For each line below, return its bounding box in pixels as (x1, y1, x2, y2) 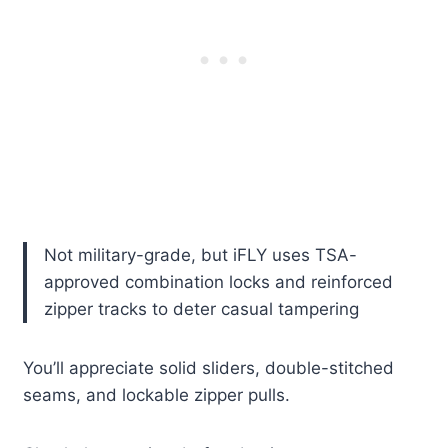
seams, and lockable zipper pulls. (23, 385, 291, 406)
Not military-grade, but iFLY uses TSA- (44, 245, 358, 266)
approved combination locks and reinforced (44, 272, 394, 293)
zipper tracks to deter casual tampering (44, 299, 360, 320)
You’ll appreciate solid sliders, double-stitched (23, 358, 395, 379)
